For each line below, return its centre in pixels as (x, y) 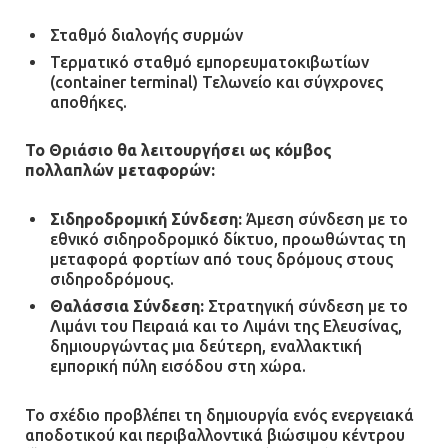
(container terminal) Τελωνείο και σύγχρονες (216, 81)
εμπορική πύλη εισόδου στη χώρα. (178, 365)
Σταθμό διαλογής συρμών (146, 34)
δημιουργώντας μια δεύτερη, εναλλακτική (206, 345)
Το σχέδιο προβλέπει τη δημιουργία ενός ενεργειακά (219, 414)
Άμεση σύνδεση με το (325, 218)
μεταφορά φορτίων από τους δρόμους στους (221, 258)
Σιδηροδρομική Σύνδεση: (146, 218)
